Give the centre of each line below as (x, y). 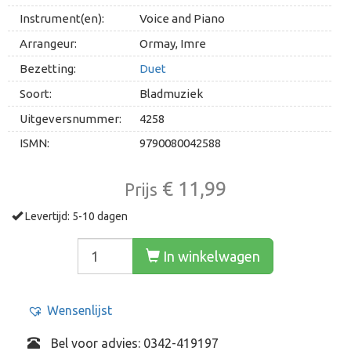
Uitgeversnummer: (71, 119)
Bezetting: (48, 69)
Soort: (36, 94)
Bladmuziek (172, 94)
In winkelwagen (210, 256)
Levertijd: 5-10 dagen (75, 216)
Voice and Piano (183, 18)
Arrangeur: (48, 43)
